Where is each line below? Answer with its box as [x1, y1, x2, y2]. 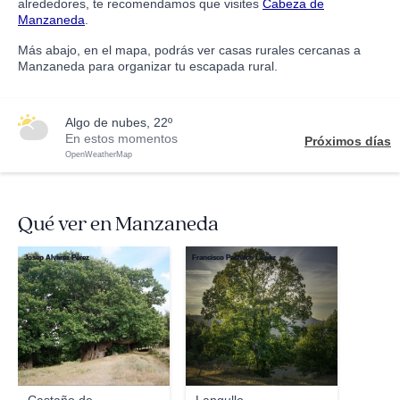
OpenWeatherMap [65, 150, 132, 159]
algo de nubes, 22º [73, 115, 172, 129]
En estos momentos [65, 131, 178, 146]
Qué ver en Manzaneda [18, 211, 219, 237]
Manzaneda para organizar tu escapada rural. [18, 59, 278, 73]
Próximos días [304, 134, 391, 148]
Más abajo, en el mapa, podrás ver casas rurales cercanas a [18, 43, 361, 57]
